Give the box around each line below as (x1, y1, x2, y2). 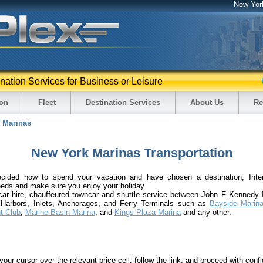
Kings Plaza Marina (114, 208, 181, 217)
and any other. (181, 208, 231, 217)
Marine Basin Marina (25, 208, 95, 217)
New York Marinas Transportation (31, 146, 232, 161)
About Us (190, 98, 224, 107)
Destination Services (86, 98, 160, 107)
